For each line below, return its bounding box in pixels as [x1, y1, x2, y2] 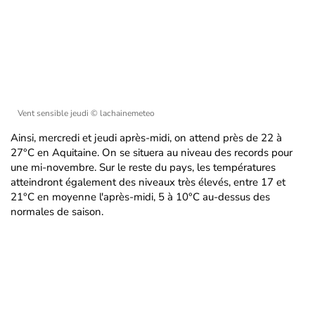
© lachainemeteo [91, 108, 155, 119]
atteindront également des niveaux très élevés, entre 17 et [11, 175, 285, 189]
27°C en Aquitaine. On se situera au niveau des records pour [11, 146, 292, 160]
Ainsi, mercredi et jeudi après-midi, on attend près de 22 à [11, 131, 282, 145]
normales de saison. [11, 205, 103, 219]
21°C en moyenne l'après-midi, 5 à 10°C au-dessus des [11, 190, 270, 204]
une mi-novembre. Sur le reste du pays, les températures [11, 160, 276, 174]
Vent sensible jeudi [18, 108, 91, 119]
